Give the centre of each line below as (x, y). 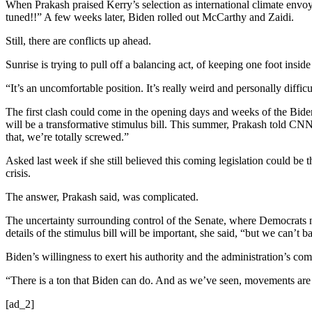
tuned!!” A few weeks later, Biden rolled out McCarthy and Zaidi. (150, 17)
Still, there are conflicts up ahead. (78, 40)
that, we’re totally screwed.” (67, 136)
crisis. (18, 173)
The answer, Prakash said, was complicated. (102, 196)
